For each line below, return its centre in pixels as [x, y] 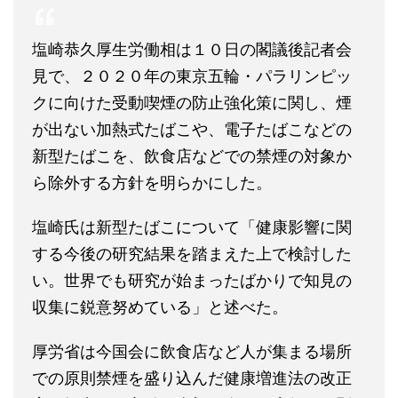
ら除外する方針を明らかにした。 [152, 183]
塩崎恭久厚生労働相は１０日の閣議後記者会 [192, 50]
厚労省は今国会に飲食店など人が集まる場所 [192, 352]
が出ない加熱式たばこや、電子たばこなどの [192, 130]
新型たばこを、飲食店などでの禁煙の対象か [192, 156]
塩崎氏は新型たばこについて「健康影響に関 [192, 227]
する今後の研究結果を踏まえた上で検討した [192, 254]
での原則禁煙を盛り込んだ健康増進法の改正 [192, 378]
